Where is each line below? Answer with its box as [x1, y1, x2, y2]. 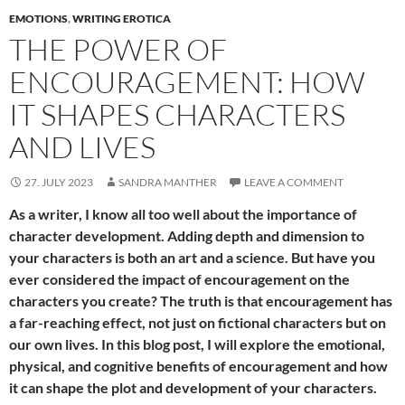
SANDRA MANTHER [118, 175, 217, 190]
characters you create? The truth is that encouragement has [9, 292, 392, 310]
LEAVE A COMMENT [244, 175, 344, 190]
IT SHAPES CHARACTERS [9, 96, 345, 134]
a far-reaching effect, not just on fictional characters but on [9, 314, 386, 332]
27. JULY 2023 [24, 175, 93, 190]
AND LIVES [9, 128, 155, 166]
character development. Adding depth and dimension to [9, 227, 364, 245]
